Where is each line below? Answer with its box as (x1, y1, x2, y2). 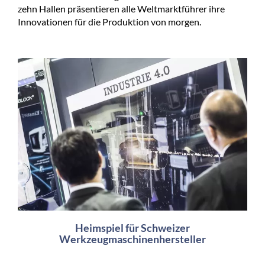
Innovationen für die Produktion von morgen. (18, 15, 201, 27)
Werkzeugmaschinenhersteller (59, 232, 206, 246)
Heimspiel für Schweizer (75, 221, 190, 235)
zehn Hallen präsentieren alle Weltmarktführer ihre (18, 2, 225, 14)
